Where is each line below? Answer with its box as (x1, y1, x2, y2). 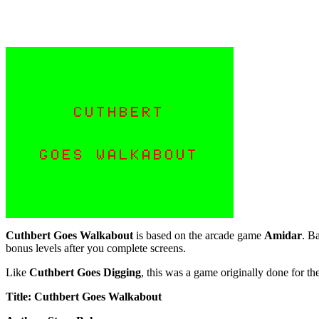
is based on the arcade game (133, 229, 264, 242)
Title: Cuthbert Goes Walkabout (6, 291, 162, 303)
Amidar (264, 229, 302, 242)
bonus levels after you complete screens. (6, 242, 186, 255)
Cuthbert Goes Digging (29, 266, 141, 279)
